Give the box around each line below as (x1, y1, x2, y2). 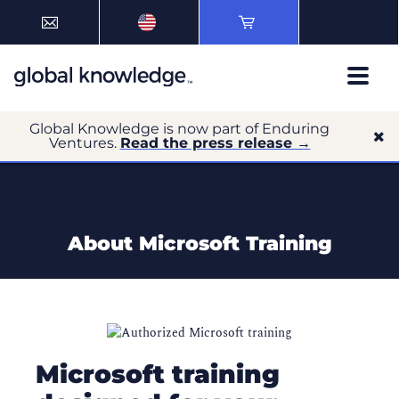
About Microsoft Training (67, 232, 332, 256)
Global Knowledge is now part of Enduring (29, 120, 330, 137)
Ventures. (48, 134, 120, 151)
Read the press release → (119, 134, 311, 151)
